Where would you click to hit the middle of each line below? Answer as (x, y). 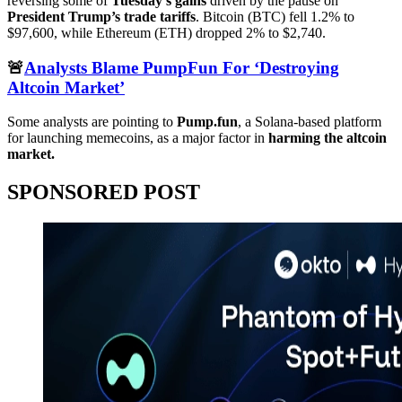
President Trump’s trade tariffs (101, 16)
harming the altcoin (328, 138)
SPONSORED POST (104, 192)
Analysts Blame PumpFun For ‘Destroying (182, 67)
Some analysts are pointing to (92, 122)
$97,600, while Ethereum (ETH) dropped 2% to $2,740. (166, 32)
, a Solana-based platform (310, 122)
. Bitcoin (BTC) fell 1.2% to (275, 16)
